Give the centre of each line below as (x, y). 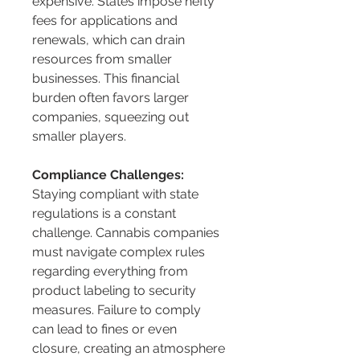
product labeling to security (116, 291)
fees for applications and (106, 21)
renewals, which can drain (110, 40)
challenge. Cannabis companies (127, 233)
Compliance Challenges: (108, 175)
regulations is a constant (106, 214)
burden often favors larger (112, 98)
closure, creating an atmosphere (130, 349)
